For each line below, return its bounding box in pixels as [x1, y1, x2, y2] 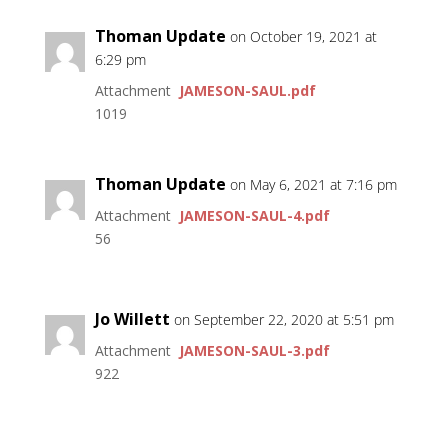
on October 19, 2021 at [229, 27, 377, 47]
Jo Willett [94, 308, 170, 331]
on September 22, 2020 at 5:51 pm [173, 310, 394, 330]
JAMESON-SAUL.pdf [178, 81, 316, 101]
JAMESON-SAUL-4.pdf [178, 206, 330, 226]
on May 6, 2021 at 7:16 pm [229, 175, 397, 195]
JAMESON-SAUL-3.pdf [178, 341, 330, 361]
